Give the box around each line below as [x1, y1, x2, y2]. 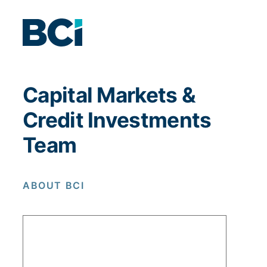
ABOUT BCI [23, 179, 85, 191]
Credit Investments [23, 107, 212, 132]
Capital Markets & [23, 82, 196, 107]
